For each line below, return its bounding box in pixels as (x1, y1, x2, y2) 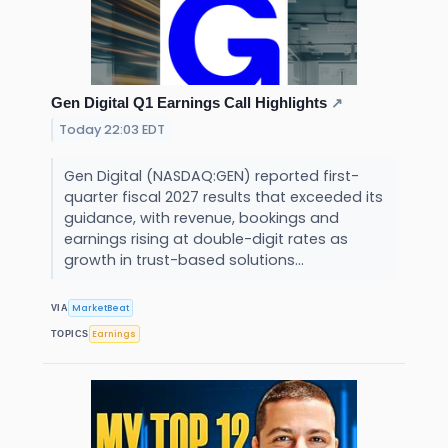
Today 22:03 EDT (59, 120, 166, 138)
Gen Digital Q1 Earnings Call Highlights (51, 94, 327, 112)
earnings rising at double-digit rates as (63, 229, 348, 250)
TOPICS (51, 329, 89, 340)
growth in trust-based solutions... (63, 250, 308, 271)
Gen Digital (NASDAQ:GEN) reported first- (63, 166, 359, 187)
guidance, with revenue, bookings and (63, 208, 339, 229)
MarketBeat (72, 301, 130, 314)
